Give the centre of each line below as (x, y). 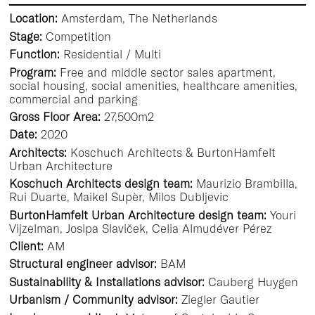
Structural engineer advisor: (84, 264)
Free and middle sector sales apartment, (167, 72)
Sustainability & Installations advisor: (108, 281)
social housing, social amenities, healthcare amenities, (153, 85)
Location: (35, 18)
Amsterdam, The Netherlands (139, 18)
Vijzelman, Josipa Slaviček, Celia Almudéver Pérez (140, 228)
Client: (28, 246)
